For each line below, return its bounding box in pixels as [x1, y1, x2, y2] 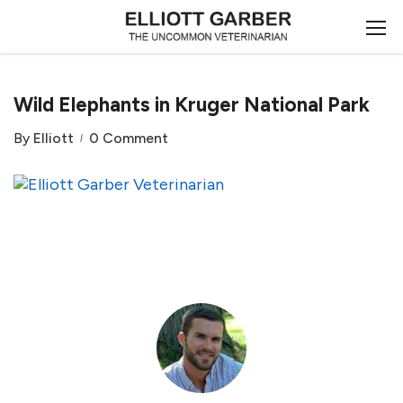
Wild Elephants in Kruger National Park [13, 93, 370, 117]
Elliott [33, 130, 74, 147]
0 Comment [89, 130, 168, 147]
